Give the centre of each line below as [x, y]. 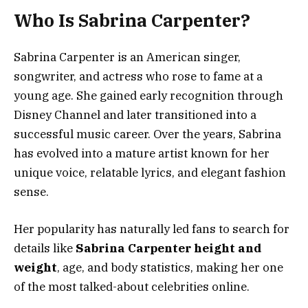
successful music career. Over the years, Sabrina [147, 134]
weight [35, 267]
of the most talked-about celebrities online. [132, 286]
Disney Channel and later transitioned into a [135, 114]
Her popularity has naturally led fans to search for [152, 229]
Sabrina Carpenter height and [169, 248]
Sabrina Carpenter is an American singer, [127, 57]
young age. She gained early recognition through [148, 95]
